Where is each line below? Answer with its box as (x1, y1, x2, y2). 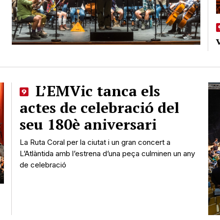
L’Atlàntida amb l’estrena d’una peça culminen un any (20, 148, 195, 158)
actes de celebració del (20, 97, 180, 117)
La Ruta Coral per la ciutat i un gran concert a (20, 137, 171, 147)
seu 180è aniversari (20, 114, 157, 134)
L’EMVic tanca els (31, 81, 160, 101)
